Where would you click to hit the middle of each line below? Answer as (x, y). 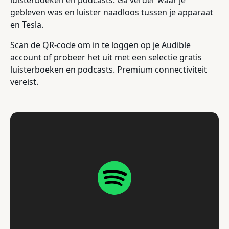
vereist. (24, 82)
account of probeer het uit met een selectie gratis (106, 57)
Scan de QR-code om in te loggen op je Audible (100, 45)
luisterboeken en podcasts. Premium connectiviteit (109, 69)
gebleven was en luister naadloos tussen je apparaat (112, 12)
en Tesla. (27, 24)
